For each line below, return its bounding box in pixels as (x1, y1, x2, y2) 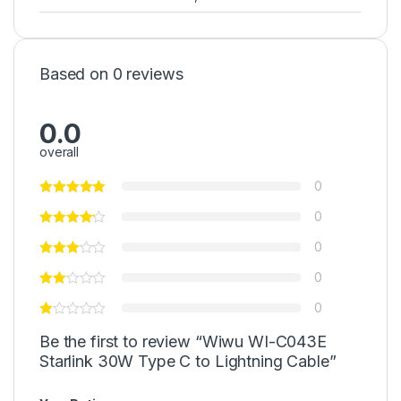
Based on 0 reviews (39, 64, 183, 83)
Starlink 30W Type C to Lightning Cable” (39, 352, 337, 371)
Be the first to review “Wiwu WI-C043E (39, 332, 327, 352)
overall (39, 144, 80, 160)
